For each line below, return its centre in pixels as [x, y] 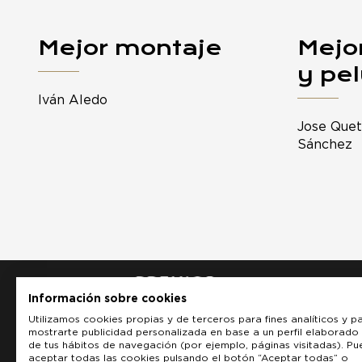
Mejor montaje [130, 47]
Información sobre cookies [107, 299]
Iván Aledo [73, 100]
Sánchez [324, 144]
